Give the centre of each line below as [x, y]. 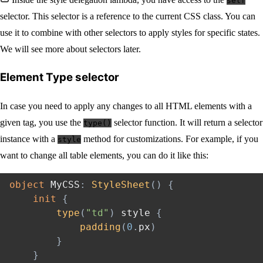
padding [100, 227]
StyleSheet [121, 185]
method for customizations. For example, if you [170, 139]
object [27, 185]
